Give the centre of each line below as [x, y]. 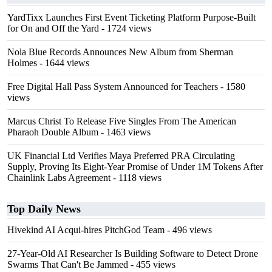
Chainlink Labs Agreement [59, 178]
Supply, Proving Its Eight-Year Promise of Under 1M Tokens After [135, 167]
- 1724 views [125, 28]
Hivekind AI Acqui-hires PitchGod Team [86, 230]
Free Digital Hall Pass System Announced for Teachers [113, 87]
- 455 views [152, 264]
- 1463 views [124, 132]
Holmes [22, 63]
